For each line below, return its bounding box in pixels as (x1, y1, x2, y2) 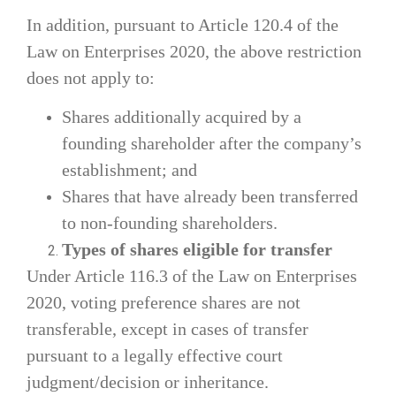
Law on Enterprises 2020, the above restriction (27, 41, 362, 61)
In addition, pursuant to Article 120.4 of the (27, 14, 339, 34)
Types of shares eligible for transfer (62, 240, 332, 260)
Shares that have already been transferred (62, 187, 358, 207)
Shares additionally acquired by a (62, 107, 301, 127)
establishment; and (62, 160, 197, 180)
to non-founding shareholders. (62, 213, 278, 233)
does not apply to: (27, 67, 155, 88)
